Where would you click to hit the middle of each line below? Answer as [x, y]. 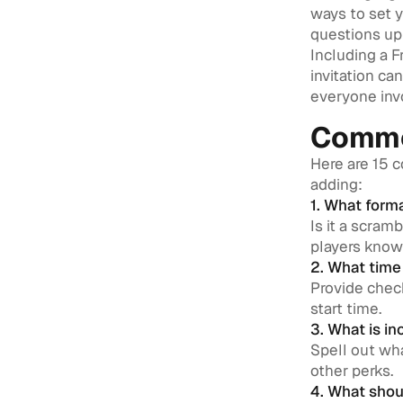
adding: [336, 184]
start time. [346, 309]
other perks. [352, 371]
